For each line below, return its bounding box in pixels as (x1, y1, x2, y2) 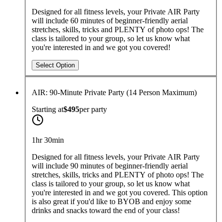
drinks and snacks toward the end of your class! (32, 206, 180, 215)
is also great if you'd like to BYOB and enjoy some (32, 197, 191, 206)
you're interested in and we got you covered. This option (32, 188, 208, 197)
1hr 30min (32, 136, 64, 145)
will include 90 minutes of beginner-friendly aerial (32, 162, 188, 170)
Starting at (32, 105, 63, 114)
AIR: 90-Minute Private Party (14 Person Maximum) (32, 88, 197, 97)
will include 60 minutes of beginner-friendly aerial (32, 16, 188, 25)
